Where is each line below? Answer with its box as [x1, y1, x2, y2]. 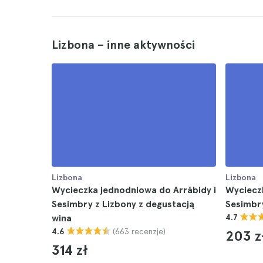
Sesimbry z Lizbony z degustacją [52, 198, 194, 210]
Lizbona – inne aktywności [52, 38, 195, 52]
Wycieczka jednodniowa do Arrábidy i [52, 184, 216, 195]
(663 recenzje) [113, 226, 166, 236]
